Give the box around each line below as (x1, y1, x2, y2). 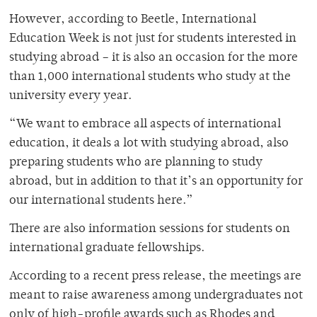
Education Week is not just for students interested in (9, 33, 296, 46)
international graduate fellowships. (9, 242, 204, 255)
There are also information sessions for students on (9, 223, 290, 236)
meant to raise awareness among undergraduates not (9, 289, 303, 303)
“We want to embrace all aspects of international (9, 118, 281, 132)
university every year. (9, 90, 132, 103)
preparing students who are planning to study (9, 156, 263, 170)
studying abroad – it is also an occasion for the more (9, 52, 298, 65)
